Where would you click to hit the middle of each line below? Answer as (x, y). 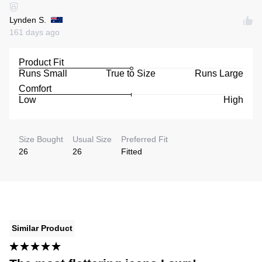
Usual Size (92, 139)
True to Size (131, 73)
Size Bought (41, 139)
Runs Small (43, 73)
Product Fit (41, 62)
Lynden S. (28, 20)
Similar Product (42, 228)
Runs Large (219, 73)
